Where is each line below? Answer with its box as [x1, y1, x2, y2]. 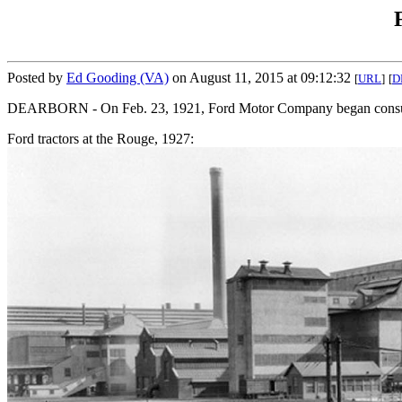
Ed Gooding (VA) [66, 70, 169, 86]
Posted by [7, 70, 66, 86]
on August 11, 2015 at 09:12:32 [169, 70, 354, 86]
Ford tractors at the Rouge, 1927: [7, 131, 194, 147]
